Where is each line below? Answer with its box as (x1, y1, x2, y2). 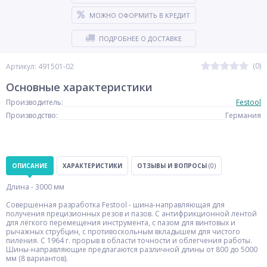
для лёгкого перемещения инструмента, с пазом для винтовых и (6, 218, 235, 228)
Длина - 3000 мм (6, 182, 64, 192)
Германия (225, 110, 261, 120)
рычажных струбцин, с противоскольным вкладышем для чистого (6, 226, 240, 237)
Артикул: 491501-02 (6, 61, 74, 72)
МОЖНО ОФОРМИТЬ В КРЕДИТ (89, 11, 190, 20)
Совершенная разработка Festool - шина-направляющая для (6, 200, 225, 210)
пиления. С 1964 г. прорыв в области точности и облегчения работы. (6, 235, 252, 246)
